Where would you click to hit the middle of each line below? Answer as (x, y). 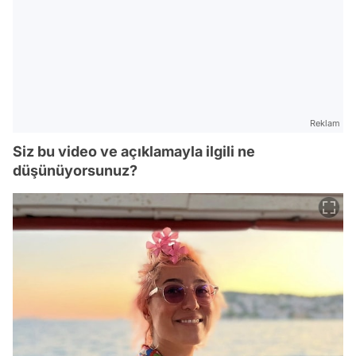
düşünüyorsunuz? (75, 170)
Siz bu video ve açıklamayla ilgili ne (134, 151)
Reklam (325, 123)
